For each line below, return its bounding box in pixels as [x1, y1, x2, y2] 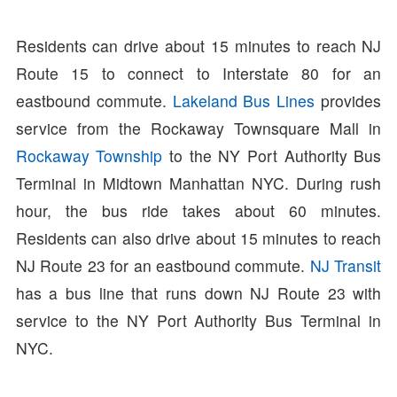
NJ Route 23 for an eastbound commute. [15, 254, 310, 277]
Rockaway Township [15, 144, 163, 167]
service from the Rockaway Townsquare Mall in [15, 117, 382, 140]
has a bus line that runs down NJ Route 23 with [15, 282, 382, 305]
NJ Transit [309, 254, 382, 277]
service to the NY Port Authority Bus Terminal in [15, 309, 382, 332]
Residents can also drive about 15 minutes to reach [15, 227, 382, 250]
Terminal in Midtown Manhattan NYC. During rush [15, 172, 382, 195]
